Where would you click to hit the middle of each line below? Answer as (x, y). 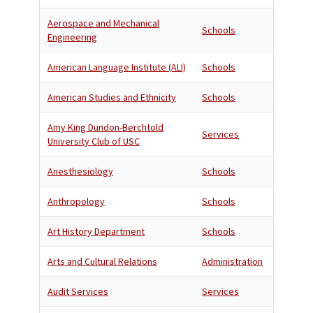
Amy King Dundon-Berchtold (105, 127)
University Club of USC (94, 141)
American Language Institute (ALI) (117, 67)
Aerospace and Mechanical (103, 23)
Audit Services (78, 291)
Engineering (72, 37)
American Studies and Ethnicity (112, 97)
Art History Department (96, 231)
